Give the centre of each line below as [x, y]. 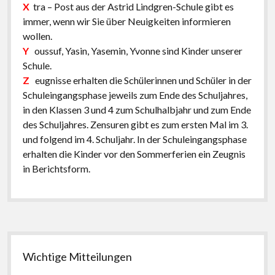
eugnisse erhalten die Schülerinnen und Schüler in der [140, 80]
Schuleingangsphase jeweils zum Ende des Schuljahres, [135, 95]
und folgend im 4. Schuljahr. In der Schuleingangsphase [134, 139]
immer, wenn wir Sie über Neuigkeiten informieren [126, 21]
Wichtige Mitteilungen [78, 257]
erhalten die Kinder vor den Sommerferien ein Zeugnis [134, 154]
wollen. [37, 36]
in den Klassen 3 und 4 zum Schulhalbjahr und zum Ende [137, 110]
